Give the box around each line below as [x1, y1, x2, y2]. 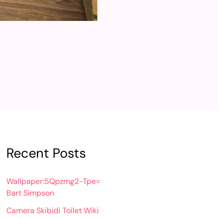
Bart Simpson [6, 188, 54, 199]
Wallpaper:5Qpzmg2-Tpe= [6, 176, 101, 187]
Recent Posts [6, 145, 87, 162]
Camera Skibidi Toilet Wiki [6, 205, 99, 216]
